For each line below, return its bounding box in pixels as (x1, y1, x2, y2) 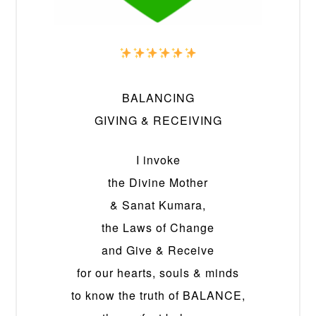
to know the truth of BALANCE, (71, 287, 245, 304)
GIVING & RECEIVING (94, 112, 222, 129)
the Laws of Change (102, 219, 214, 236)
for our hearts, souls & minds (77, 265, 239, 281)
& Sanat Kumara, (110, 197, 206, 214)
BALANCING (121, 90, 195, 107)
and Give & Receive (102, 242, 214, 259)
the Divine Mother (108, 174, 208, 191)
